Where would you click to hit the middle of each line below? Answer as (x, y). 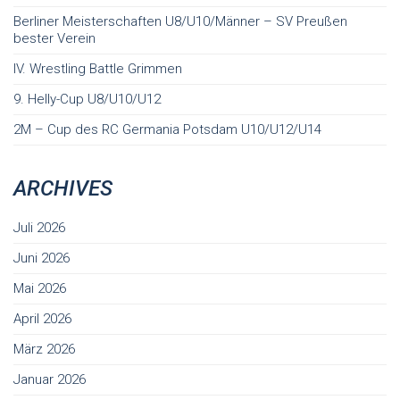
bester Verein (54, 39)
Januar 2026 (50, 380)
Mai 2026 (40, 289)
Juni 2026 (42, 258)
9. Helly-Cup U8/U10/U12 (87, 100)
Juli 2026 (39, 228)
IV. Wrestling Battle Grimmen (98, 69)
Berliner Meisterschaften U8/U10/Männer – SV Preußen (180, 22)
